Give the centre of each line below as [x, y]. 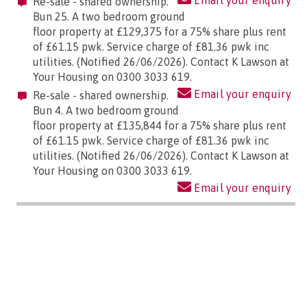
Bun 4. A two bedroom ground [106, 111]
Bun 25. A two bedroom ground [109, 17]
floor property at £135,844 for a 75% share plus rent [160, 126]
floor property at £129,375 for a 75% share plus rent [160, 32]
